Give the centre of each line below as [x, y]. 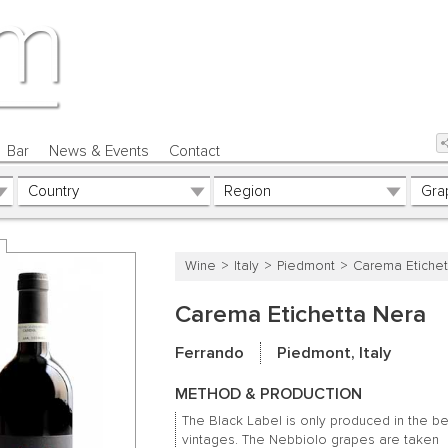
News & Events [98, 151]
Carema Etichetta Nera [300, 314]
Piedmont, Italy [334, 353]
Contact [195, 151]
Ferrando [209, 353]
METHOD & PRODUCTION [268, 393]
